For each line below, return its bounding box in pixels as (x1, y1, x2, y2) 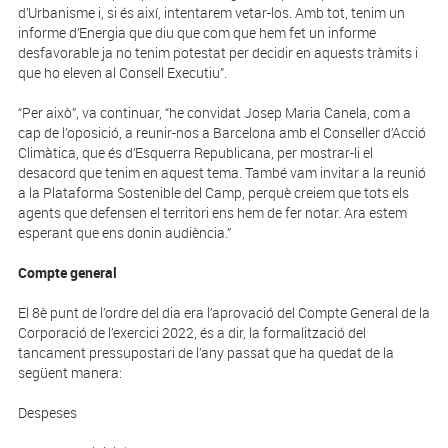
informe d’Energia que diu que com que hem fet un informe (17, 23, 376, 43)
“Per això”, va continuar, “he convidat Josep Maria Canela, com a (17, 103, 411, 123)
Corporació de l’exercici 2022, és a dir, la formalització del (17, 323, 366, 343)
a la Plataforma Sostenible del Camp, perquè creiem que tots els (17, 183, 409, 203)
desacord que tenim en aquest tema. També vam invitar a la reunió (17, 163, 426, 183)
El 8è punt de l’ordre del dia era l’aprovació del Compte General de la (17, 303, 430, 323)
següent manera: (17, 363, 122, 383)
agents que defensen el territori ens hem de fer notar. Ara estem (17, 203, 407, 223)
